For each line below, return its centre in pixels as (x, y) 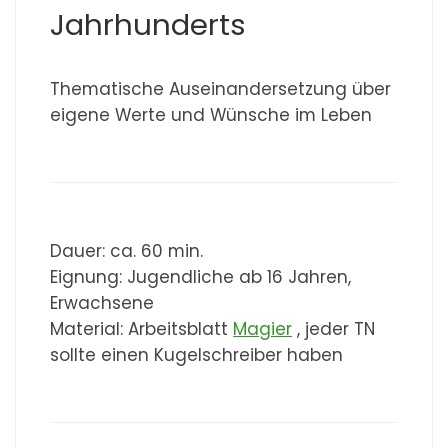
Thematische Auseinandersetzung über (221, 88)
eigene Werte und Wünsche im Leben (211, 114)
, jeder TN (334, 328)
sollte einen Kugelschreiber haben (197, 354)
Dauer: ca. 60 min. (127, 250)
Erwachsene (102, 302)
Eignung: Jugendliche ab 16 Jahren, (201, 276)
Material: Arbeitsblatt (142, 328)
